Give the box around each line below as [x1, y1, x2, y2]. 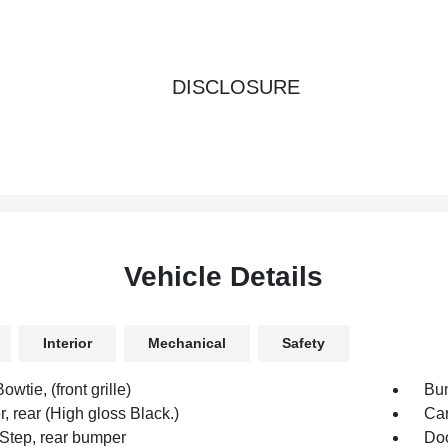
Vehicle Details [124, 261, 324, 292]
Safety [281, 335, 325, 351]
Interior [42, 335, 92, 351]
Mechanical [147, 335, 226, 351]
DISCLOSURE [172, 76, 300, 98]
